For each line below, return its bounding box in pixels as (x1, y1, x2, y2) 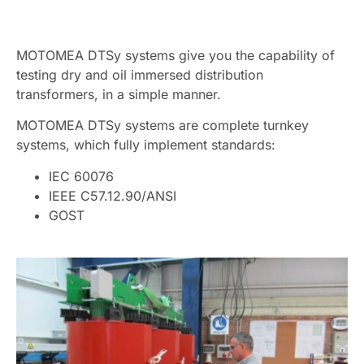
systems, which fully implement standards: (16, 136, 275, 154)
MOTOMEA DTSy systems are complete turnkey (16, 117, 309, 134)
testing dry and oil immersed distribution (16, 67, 263, 83)
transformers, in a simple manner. (16, 86, 221, 102)
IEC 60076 (49, 167, 114, 184)
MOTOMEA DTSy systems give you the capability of (16, 47, 335, 63)
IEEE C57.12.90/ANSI (49, 187, 176, 204)
